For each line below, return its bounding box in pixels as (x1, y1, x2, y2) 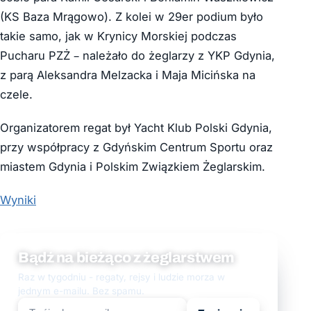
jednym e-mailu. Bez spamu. (18, 285, 144, 297)
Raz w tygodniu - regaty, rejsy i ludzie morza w (18, 271, 225, 283)
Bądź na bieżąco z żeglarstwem (18, 250, 235, 266)
